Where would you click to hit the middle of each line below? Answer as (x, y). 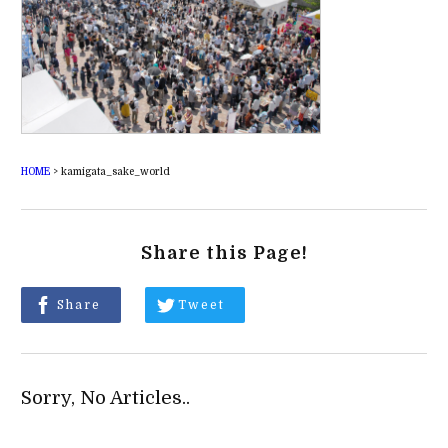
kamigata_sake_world (115, 171)
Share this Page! (224, 252)
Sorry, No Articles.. (105, 397)
